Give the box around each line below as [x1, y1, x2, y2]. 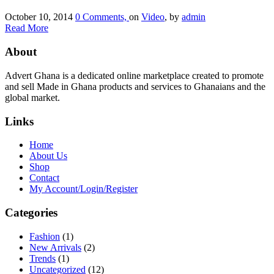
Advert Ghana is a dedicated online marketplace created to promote [5, 70, 264, 81]
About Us [29, 150, 67, 161]
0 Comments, [75, 12, 129, 23]
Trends [29, 253, 56, 264]
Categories [5, 206, 57, 220]
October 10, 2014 [5, 12, 73, 23]
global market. [5, 92, 60, 103]
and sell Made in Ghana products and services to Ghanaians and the [5, 81, 265, 92]
